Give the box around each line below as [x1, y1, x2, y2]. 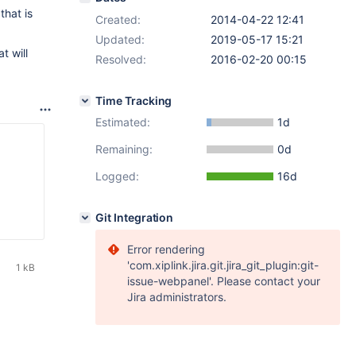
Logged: [95, 169, 139, 183]
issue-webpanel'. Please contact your [127, 274, 320, 288]
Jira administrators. [127, 290, 226, 304]
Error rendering [127, 242, 205, 256]
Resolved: [95, 52, 146, 66]
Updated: [95, 33, 145, 46]
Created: [95, 13, 141, 26]
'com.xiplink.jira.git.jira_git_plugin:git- [127, 258, 319, 272]
